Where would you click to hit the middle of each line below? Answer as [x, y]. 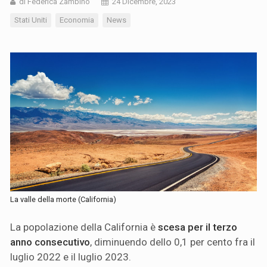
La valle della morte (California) [63, 199]
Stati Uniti [31, 20]
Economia [77, 20]
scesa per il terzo [196, 227]
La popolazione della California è [83, 227]
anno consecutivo [50, 242]
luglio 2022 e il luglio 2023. [71, 257]
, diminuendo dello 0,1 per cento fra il [173, 242]
